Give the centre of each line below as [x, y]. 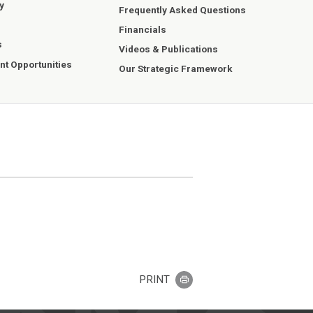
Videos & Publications [169, 49]
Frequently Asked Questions [183, 9]
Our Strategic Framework [176, 69]
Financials [143, 30]
